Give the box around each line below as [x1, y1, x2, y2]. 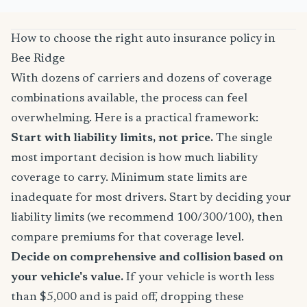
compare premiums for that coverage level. [11, 232, 244, 244]
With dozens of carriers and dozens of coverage [11, 73, 272, 85]
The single [213, 132, 273, 145]
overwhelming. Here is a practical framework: [11, 112, 258, 125]
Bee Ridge [11, 53, 65, 65]
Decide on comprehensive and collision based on [11, 251, 283, 264]
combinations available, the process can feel [11, 93, 247, 105]
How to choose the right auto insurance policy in [11, 33, 275, 45]
